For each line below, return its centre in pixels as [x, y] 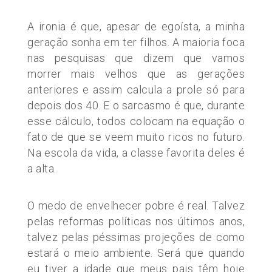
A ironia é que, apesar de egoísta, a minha [136, 26]
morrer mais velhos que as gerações [136, 73]
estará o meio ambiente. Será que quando [136, 253]
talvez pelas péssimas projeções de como [136, 237]
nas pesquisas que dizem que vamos [136, 58]
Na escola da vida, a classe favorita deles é [136, 152]
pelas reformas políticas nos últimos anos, [136, 221]
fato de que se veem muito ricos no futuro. [136, 137]
